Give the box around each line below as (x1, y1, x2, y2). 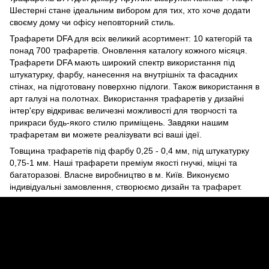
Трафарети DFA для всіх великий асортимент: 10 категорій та (10, 33, 252, 43)
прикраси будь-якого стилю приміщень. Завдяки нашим (10, 117, 229, 127)
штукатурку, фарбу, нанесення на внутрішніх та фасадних (10, 69, 238, 79)
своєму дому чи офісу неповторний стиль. (10, 17, 175, 27)
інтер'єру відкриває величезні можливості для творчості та (10, 105, 237, 115)
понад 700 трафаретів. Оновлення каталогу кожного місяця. (10, 45, 247, 55)
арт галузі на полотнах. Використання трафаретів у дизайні (10, 93, 244, 103)
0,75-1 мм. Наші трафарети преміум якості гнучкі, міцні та (10, 157, 237, 168)
